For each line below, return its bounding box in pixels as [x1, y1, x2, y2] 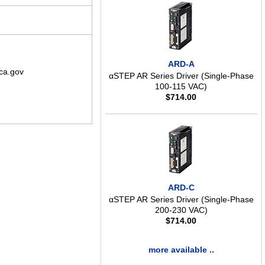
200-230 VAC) [154, 205, 208, 215]
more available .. [148, 245, 214, 255]
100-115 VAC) [155, 82, 208, 92]
